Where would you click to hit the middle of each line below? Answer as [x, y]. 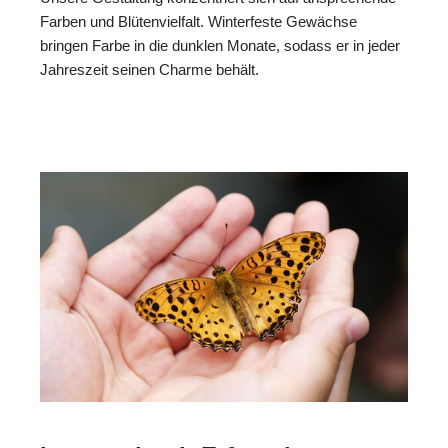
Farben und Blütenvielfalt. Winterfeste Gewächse [198, 21]
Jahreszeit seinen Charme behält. [149, 69]
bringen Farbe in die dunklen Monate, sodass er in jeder [220, 45]
